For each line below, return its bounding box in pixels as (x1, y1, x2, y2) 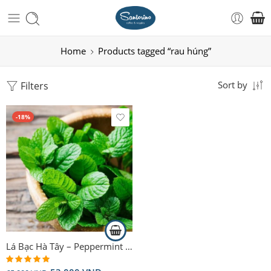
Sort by (218, 79, 247, 91)
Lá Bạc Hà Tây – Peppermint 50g (125, 240, 132, 252)
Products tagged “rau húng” (97, 45, 211, 57)
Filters (18, 79, 48, 93)
